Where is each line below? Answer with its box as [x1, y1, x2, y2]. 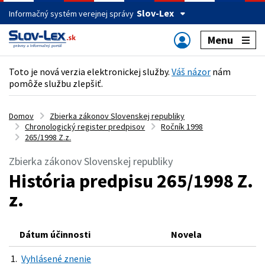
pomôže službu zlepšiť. [9, 77, 103, 89]
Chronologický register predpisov [25, 121, 146, 132]
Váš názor [172, 66, 211, 77]
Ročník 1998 [161, 121, 203, 132]
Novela [171, 228, 202, 240]
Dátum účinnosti [20, 228, 91, 240]
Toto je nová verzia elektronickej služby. [9, 66, 172, 77]
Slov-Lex [137, 7, 174, 19]
